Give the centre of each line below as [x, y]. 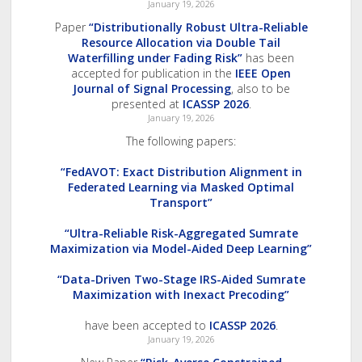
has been [268, 58]
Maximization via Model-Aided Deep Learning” [181, 249]
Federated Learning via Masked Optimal [181, 187]
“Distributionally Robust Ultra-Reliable [198, 27]
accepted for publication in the [153, 74]
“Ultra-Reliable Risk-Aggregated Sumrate [181, 234]
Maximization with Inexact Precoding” [181, 295]
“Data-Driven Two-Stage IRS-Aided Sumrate [181, 280]
